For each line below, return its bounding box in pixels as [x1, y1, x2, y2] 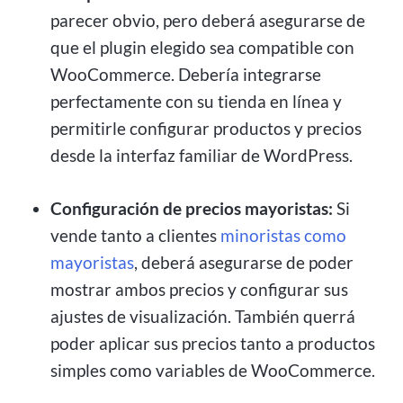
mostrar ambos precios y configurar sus [50, 279, 348, 300]
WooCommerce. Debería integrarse [50, 64, 321, 85]
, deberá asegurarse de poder [134, 252, 354, 273]
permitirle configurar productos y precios [50, 118, 362, 139]
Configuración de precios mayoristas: [50, 198, 333, 219]
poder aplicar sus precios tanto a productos [50, 333, 375, 354]
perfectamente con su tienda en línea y [50, 91, 342, 112]
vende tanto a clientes [50, 225, 220, 246]
